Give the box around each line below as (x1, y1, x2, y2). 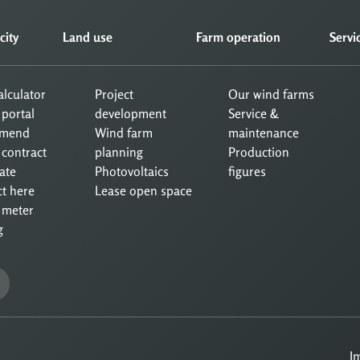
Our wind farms (228, 85, 314, 102)
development (95, 104, 166, 121)
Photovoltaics (95, 162, 169, 179)
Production (228, 143, 289, 160)
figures (228, 162, 266, 179)
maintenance (228, 124, 299, 141)
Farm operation (196, 28, 280, 45)
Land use (63, 28, 112, 45)
